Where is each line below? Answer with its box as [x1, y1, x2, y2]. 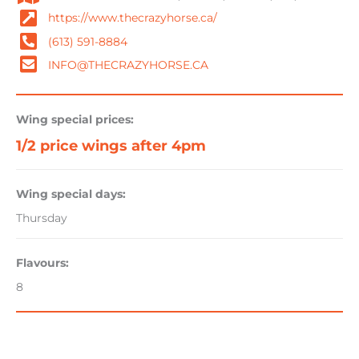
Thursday [16, 212, 67, 224]
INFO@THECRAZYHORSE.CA [48, 58, 208, 72]
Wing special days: [16, 188, 126, 200]
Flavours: [16, 256, 69, 269]
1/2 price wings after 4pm [16, 137, 206, 155]
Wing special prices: [16, 113, 134, 126]
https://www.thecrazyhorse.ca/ [48, 11, 217, 24]
